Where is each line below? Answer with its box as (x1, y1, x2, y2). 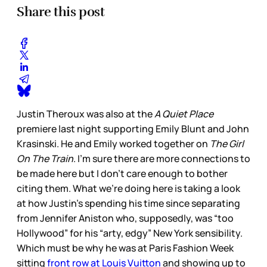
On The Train (17, 152, 73, 166)
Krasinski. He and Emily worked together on (17, 137, 210, 151)
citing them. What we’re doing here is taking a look (17, 182, 240, 195)
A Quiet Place (153, 107, 213, 121)
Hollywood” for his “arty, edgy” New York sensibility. (17, 226, 243, 240)
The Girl (210, 137, 244, 151)
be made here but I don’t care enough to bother (17, 167, 228, 181)
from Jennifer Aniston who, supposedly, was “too (17, 212, 234, 225)
